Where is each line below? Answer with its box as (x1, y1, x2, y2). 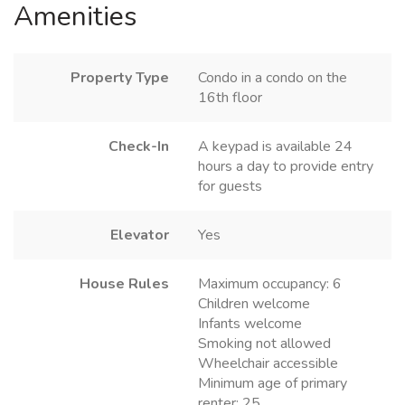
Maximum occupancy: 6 (198, 274, 342, 295)
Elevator (110, 225, 169, 246)
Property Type (71, 68, 169, 89)
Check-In (108, 137, 169, 157)
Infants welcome (198, 314, 302, 334)
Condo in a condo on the (198, 68, 347, 89)
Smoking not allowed (198, 334, 331, 354)
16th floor (198, 88, 262, 108)
